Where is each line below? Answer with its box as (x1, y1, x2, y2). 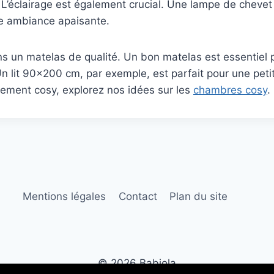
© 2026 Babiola (98, 257, 176, 270)
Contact (118, 190, 157, 203)
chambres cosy (193, 84, 267, 96)
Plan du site (169, 190, 228, 203)
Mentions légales (23, 190, 106, 203)
